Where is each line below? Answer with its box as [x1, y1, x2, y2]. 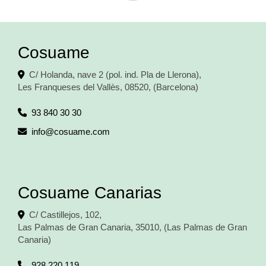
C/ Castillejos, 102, [29, 210, 102, 220]
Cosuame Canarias [18, 183, 161, 202]
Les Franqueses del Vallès [18, 82, 120, 93]
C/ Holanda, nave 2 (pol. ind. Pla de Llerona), [29, 69, 201, 80]
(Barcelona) [153, 82, 198, 93]
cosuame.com [54, 126, 110, 137]
